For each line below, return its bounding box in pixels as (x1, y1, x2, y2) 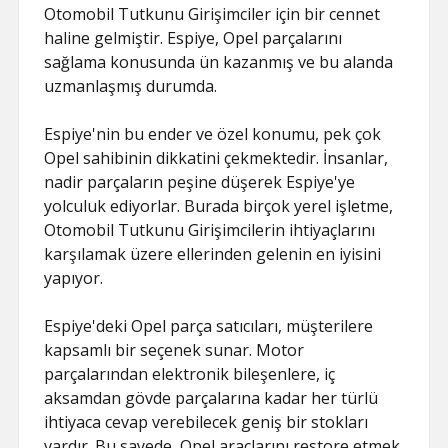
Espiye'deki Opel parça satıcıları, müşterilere (44, 315, 374, 337)
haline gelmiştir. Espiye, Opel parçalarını (44, 27, 343, 49)
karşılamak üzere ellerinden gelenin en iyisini (44, 243, 382, 265)
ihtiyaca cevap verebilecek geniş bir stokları (44, 411, 369, 433)
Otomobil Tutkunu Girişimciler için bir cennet (44, 3, 381, 25)
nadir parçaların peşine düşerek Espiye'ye (44, 171, 356, 193)
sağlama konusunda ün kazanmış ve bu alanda (44, 51, 394, 73)
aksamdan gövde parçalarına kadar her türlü (44, 387, 379, 409)
